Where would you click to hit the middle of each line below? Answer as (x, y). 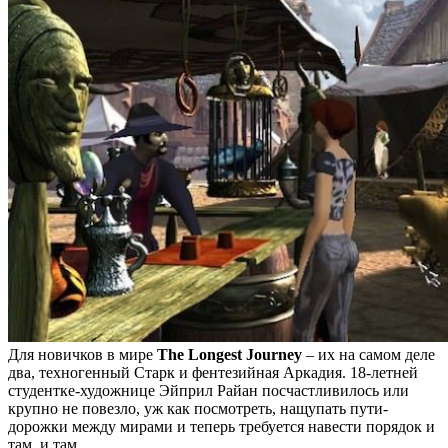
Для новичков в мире (82, 354)
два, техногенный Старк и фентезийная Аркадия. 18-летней (213, 372)
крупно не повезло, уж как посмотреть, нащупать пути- (198, 408)
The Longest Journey (229, 354)
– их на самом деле (368, 354)
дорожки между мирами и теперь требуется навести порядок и (221, 426)
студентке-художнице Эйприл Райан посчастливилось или (208, 390)
